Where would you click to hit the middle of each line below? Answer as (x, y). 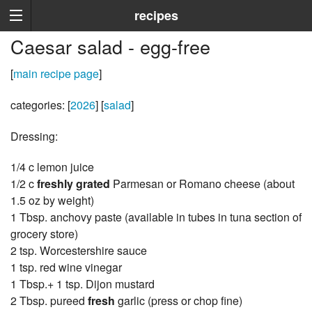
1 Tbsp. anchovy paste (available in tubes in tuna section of (156, 217)
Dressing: (34, 136)
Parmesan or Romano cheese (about (202, 184)
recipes (156, 15)
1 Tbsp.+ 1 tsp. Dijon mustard (83, 284)
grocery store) (44, 234)
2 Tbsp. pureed (49, 301)
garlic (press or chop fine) (179, 301)
